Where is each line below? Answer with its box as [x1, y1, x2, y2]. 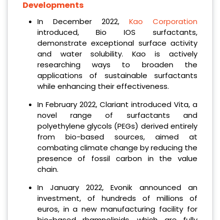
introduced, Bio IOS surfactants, [37, 27, 197, 37]
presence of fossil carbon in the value [37, 153, 197, 164]
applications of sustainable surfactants [37, 70, 197, 81]
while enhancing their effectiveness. [37, 81, 169, 91]
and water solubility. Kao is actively [37, 48, 197, 59]
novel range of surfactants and [37, 110, 197, 120]
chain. [37, 164, 58, 174]
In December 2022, [37, 16, 129, 27]
